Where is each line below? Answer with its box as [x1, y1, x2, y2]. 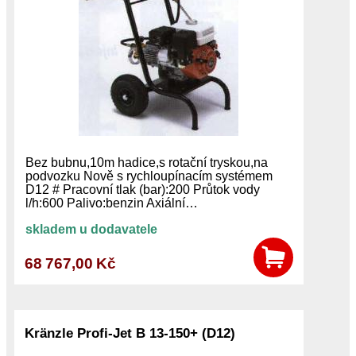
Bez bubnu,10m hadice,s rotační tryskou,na [25, 156, 268, 170]
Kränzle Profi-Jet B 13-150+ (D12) [25, 324, 236, 341]
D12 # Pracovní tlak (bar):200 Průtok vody [25, 183, 260, 197]
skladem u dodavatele [25, 222, 157, 237]
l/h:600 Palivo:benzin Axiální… [25, 196, 198, 211]
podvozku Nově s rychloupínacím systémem [25, 169, 273, 184]
